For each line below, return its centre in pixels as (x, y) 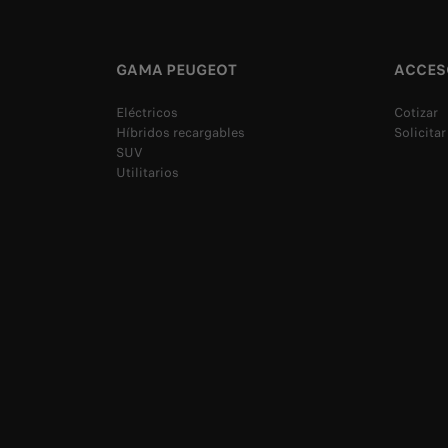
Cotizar (416, 113)
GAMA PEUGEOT (176, 70)
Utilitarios (147, 173)
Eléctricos (147, 113)
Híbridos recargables (180, 133)
